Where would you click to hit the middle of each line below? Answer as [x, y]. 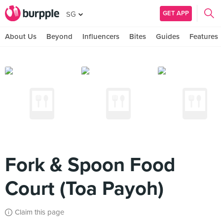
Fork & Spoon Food [90, 165]
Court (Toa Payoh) [84, 188]
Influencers [101, 37]
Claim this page [39, 212]
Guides [168, 37]
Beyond [59, 37]
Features [204, 37]
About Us [21, 37]
